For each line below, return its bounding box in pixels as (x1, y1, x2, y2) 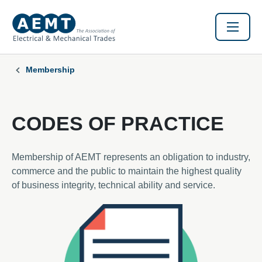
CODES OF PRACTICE (12, 112, 224, 135)
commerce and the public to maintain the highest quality (12, 166, 242, 176)
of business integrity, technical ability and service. (12, 180, 220, 190)
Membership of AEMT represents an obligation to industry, (12, 152, 250, 162)
